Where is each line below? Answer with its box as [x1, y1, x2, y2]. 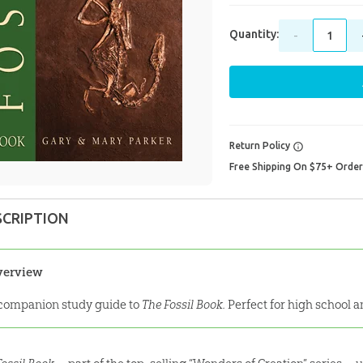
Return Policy [228, 140, 293, 152]
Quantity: [228, 28, 279, 41]
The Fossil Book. [142, 297, 226, 313]
